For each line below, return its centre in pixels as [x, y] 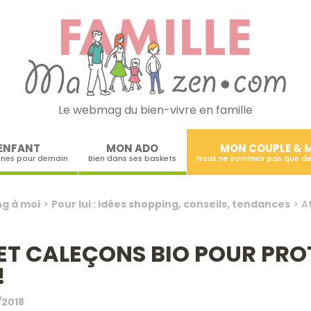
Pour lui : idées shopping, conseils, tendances [170, 204]
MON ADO [132, 148]
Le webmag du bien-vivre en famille [155, 110]
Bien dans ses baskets [132, 158]
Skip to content [197, 137]
